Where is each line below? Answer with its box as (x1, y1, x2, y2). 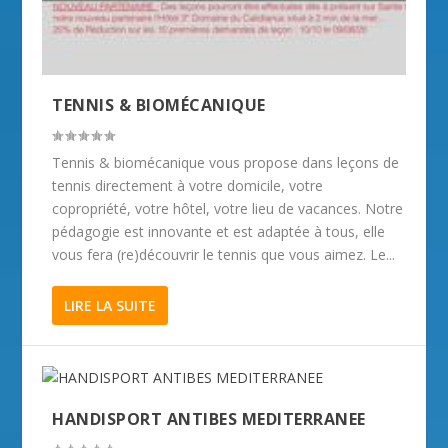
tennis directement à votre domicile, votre (52, 175, 324, 195)
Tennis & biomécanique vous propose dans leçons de (52, 152, 400, 172)
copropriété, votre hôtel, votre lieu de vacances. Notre (52, 198, 404, 218)
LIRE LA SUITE (64, 295, 157, 315)
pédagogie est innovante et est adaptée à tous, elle (52, 221, 386, 241)
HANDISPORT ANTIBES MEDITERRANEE (52, 407, 366, 430)
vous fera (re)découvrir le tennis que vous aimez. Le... (52, 244, 396, 264)
